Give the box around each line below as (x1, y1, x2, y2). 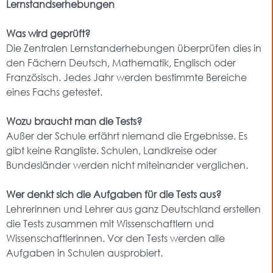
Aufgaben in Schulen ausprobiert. (6, 246, 163, 259)
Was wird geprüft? (6, 27, 90, 40)
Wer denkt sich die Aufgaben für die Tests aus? (6, 188, 221, 200)
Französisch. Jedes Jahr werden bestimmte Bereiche (6, 71, 247, 83)
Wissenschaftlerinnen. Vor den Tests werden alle (6, 232, 225, 244)
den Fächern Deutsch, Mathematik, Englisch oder (6, 56, 236, 69)
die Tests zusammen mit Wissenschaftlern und (6, 217, 214, 230)
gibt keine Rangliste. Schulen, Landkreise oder (6, 144, 217, 157)
